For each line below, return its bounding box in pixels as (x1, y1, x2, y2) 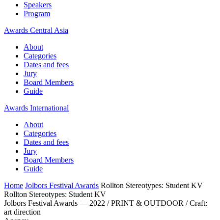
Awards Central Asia (4, 26, 68, 34)
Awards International (4, 104, 69, 112)
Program (24, 9, 50, 18)
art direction (4, 208, 41, 216)
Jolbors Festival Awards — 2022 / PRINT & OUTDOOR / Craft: (4, 199, 207, 207)
